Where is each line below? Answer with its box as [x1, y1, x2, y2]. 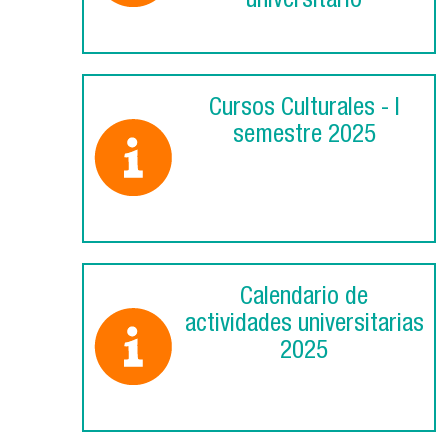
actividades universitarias [184, 313, 424, 339]
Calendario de [240, 286, 368, 312]
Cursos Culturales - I [208, 97, 400, 123]
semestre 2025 [232, 124, 376, 150]
